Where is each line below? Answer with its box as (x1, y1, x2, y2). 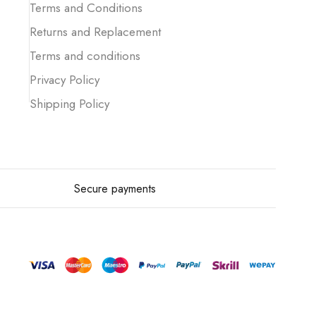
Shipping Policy (30, 95, 110, 113)
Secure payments (73, 181, 156, 197)
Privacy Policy (30, 71, 100, 89)
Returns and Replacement (30, 23, 165, 41)
